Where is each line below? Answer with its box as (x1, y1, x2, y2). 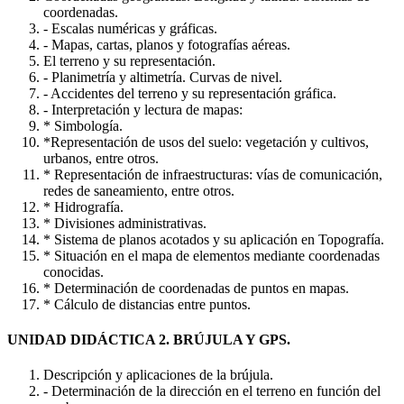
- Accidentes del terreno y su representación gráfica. (43, 85, 336, 101)
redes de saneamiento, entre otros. (43, 182, 234, 198)
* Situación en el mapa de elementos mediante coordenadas (43, 247, 380, 263)
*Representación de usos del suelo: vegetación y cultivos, (43, 133, 369, 150)
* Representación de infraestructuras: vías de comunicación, (43, 166, 382, 182)
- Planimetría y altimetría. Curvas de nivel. (43, 69, 282, 85)
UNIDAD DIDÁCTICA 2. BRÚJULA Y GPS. (7, 331, 290, 347)
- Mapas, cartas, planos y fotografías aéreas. (43, 36, 290, 52)
